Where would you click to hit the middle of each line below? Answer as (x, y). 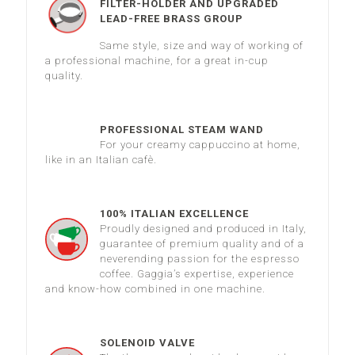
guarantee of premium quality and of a (202, 244)
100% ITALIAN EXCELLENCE (175, 214)
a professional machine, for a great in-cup (157, 61)
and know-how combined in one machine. (156, 289)
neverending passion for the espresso (200, 259)
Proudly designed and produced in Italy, (204, 229)
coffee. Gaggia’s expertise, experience (197, 274)
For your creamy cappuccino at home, (200, 145)
